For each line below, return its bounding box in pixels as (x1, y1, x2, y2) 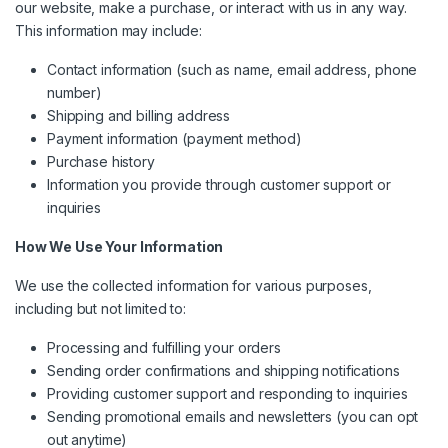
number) (47, 84, 103, 102)
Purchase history (47, 153, 155, 171)
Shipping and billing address (47, 107, 231, 125)
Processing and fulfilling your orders (47, 339, 281, 357)
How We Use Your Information (15, 238, 224, 256)
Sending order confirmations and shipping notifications (47, 362, 400, 380)
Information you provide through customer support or (47, 176, 391, 194)
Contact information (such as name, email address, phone (47, 61, 418, 79)
